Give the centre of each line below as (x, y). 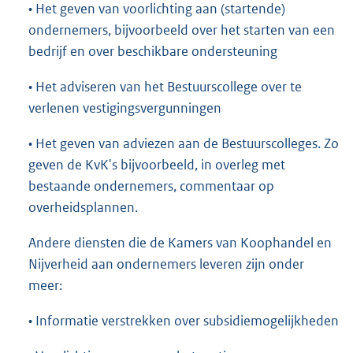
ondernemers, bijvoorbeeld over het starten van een (182, 30)
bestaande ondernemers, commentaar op (151, 186)
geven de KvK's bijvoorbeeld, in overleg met (157, 164)
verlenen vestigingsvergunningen (125, 108)
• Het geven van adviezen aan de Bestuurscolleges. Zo (184, 143)
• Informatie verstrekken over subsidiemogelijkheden (184, 320)
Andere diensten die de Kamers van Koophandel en (180, 242)
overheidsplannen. (83, 207)
